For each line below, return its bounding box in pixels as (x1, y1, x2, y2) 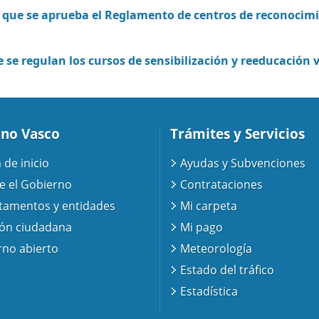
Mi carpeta (180, 198, 238, 214)
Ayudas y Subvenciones (180, 155, 306, 172)
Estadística (180, 283, 239, 300)
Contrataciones (180, 177, 263, 193)
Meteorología (180, 241, 253, 257)
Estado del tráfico (180, 262, 275, 278)
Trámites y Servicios (169, 125, 305, 143)
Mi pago (180, 219, 224, 236)
